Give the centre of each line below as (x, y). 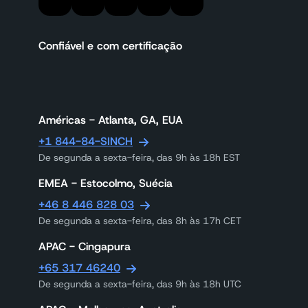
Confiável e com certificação (110, 46)
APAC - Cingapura (85, 246)
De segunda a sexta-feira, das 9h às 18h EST (139, 157)
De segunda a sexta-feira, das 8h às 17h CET (140, 221)
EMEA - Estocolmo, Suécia (106, 183)
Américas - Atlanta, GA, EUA (111, 120)
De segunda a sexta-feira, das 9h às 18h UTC (140, 284)
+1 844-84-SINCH (86, 141)
